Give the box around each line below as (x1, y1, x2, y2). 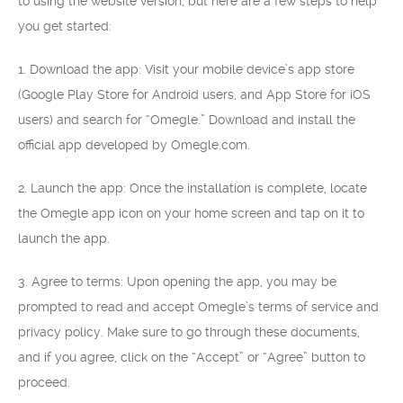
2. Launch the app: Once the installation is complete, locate (18, 181, 367, 195)
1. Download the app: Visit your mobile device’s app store (18, 62, 354, 76)
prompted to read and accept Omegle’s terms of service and (18, 300, 379, 314)
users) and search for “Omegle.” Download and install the (18, 112, 355, 127)
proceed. (18, 375, 70, 390)
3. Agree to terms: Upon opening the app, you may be (18, 274, 336, 289)
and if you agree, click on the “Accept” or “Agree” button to (18, 350, 365, 364)
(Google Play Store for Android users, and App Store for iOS (18, 87, 371, 102)
